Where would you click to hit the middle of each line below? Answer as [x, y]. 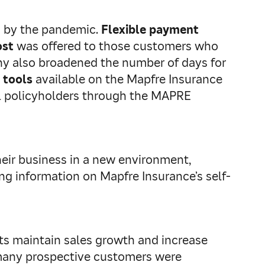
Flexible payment [150, 30]
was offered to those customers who [116, 46]
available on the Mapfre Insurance [127, 79]
